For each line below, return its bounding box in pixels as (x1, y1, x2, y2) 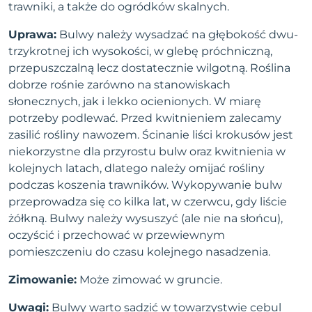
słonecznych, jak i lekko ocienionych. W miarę (8, 95, 261, 109)
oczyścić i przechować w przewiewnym (8, 228, 225, 242)
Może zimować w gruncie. (77, 273, 222, 287)
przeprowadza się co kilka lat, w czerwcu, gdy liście (8, 195, 287, 209)
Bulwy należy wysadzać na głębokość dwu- (56, 28, 298, 42)
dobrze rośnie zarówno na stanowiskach (8, 78, 231, 92)
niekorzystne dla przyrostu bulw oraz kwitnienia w (8, 145, 286, 159)
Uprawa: (8, 28, 56, 42)
